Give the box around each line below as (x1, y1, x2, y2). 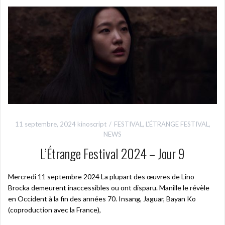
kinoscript (77, 120, 106, 129)
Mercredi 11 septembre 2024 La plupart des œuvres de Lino (8, 172, 194, 181)
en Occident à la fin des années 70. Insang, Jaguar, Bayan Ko (8, 194, 196, 203)
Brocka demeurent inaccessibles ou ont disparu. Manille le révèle (8, 183, 209, 192)
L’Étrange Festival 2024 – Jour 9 (40, 144, 185, 164)
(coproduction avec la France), (8, 205, 101, 214)
